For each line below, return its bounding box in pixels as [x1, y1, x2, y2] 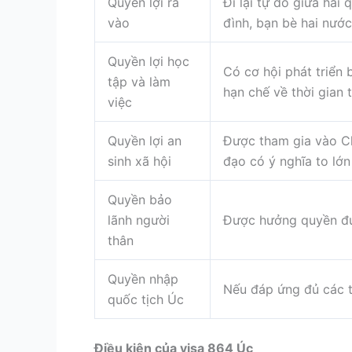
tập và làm [108, 73, 170, 90]
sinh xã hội [108, 152, 171, 169]
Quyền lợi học [108, 53, 189, 69]
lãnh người [108, 211, 170, 228]
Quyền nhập [108, 270, 178, 287]
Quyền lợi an [108, 132, 181, 148]
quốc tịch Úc [108, 291, 184, 307]
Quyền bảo [108, 191, 172, 207]
